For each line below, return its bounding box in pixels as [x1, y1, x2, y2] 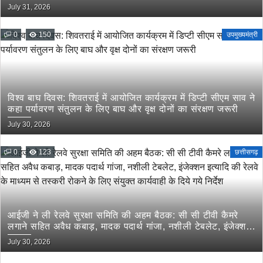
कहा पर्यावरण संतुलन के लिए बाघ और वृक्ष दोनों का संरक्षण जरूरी [8, 104, 238, 114]
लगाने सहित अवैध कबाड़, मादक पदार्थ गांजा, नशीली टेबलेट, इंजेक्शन [8, 221, 251, 231]
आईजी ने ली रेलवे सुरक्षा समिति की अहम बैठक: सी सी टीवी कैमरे [8, 210, 238, 220]
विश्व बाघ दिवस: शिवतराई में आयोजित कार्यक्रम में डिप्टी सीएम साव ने [8, 93, 255, 103]
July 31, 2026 [8, 3, 50, 11]
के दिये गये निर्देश [8, 244, 68, 254]
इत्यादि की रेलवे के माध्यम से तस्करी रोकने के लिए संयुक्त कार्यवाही [8, 232, 246, 242]
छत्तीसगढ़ [235, 148, 258, 156]
